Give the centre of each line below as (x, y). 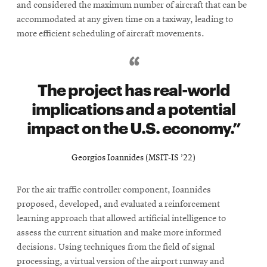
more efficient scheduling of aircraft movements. (111, 34)
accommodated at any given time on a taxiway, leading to (125, 20)
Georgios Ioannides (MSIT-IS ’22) (133, 159)
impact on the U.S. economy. (129, 127)
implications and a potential (133, 108)
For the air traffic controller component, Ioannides (114, 190)
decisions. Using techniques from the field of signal (116, 248)
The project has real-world (133, 89)
